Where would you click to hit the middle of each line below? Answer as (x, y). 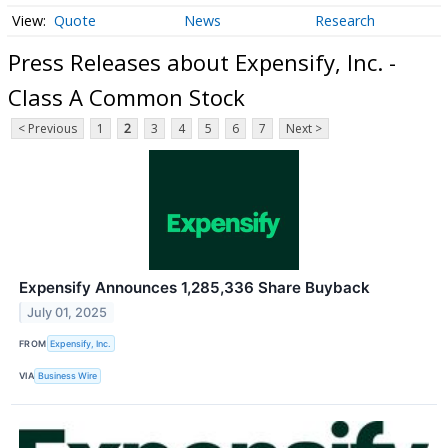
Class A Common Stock (126, 96)
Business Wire (68, 376)
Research (344, 21)
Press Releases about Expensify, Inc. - (202, 61)
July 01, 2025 (67, 313)
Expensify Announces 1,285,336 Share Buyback (194, 288)
